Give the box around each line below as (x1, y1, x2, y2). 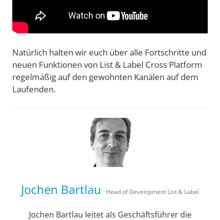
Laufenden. (12, 83, 55, 95)
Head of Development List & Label (106, 188, 199, 196)
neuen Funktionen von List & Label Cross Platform (12, 58, 202, 70)
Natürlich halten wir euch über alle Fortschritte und (12, 46, 206, 58)
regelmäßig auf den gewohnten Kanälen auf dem (12, 71, 198, 82)
